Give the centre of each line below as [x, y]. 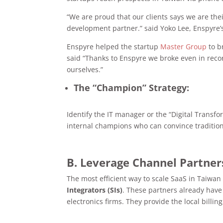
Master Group [184, 46]
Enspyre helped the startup [114, 46]
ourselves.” [85, 69]
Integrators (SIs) [95, 190]
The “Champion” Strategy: [132, 87]
